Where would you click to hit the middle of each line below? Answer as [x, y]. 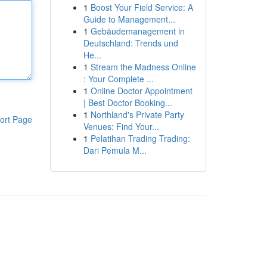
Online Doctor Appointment [141, 91]
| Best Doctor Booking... [128, 103]
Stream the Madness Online [143, 67]
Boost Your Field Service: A [142, 7]
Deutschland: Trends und [131, 43]
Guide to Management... [129, 19]
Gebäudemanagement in [137, 31]
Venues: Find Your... [121, 126]
